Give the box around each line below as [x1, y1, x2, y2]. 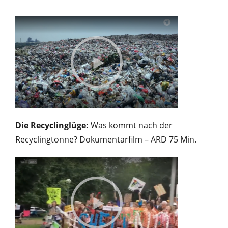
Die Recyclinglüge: [15, 119, 89, 131]
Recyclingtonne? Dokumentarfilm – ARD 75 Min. [15, 133, 196, 145]
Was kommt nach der [89, 119, 173, 131]
